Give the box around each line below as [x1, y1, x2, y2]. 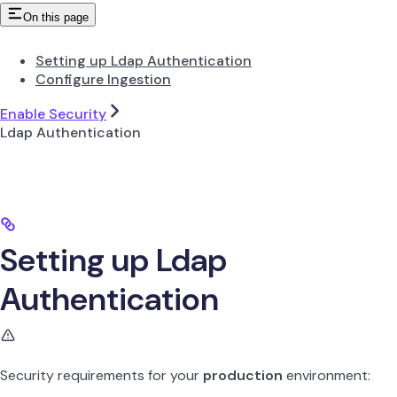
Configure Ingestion [35, 69, 171, 89]
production [203, 365, 283, 385]
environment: [283, 365, 370, 385]
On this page [23, 10, 89, 24]
